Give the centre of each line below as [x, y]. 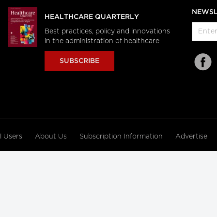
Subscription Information [121, 137]
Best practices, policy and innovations [107, 31]
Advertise [192, 137]
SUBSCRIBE [79, 61]
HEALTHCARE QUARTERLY [92, 17]
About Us [52, 137]
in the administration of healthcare [103, 41]
